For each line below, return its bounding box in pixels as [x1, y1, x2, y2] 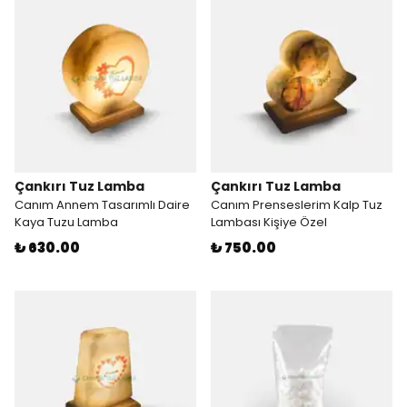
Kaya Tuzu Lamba [15, 213, 118, 231]
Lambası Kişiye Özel [211, 213, 327, 231]
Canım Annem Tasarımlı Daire [15, 196, 190, 213]
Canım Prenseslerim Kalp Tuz [211, 196, 382, 213]
